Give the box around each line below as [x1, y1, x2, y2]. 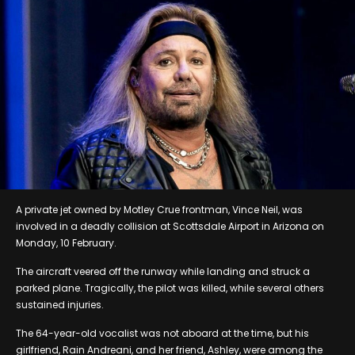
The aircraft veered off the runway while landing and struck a [16, 264, 310, 278]
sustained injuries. [16, 297, 104, 311]
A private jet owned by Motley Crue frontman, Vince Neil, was [16, 202, 303, 216]
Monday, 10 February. [16, 235, 116, 250]
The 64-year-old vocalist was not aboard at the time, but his [16, 326, 309, 340]
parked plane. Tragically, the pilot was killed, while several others [16, 281, 324, 295]
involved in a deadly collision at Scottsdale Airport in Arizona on [16, 219, 324, 233]
